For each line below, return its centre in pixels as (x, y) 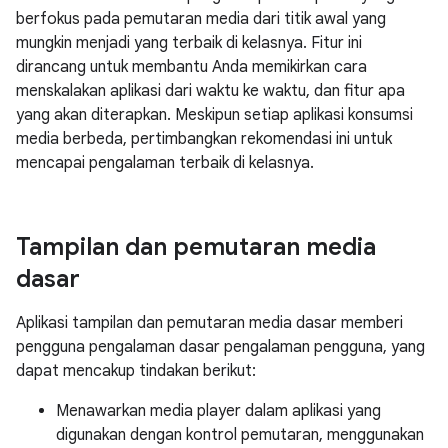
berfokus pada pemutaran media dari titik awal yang (201, 19)
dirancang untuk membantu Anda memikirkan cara (191, 67)
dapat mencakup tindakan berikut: (136, 371)
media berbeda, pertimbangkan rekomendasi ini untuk (204, 139)
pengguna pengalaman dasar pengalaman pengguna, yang (220, 347)
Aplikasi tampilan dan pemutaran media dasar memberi (209, 323)
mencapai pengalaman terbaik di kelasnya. (165, 163)
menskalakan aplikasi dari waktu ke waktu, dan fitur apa (210, 91)
